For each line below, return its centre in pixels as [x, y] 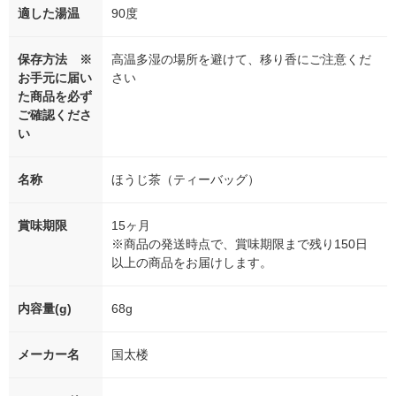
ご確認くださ [55, 115]
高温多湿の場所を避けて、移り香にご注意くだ [241, 60]
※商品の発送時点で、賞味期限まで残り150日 [240, 244]
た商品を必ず [55, 97]
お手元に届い [55, 78]
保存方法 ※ [55, 60]
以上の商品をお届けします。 [192, 263]
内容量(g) [45, 309]
